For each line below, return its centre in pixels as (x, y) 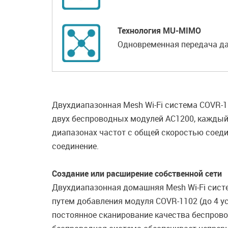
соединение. (75, 146)
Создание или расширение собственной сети (137, 174)
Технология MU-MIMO (159, 31)
